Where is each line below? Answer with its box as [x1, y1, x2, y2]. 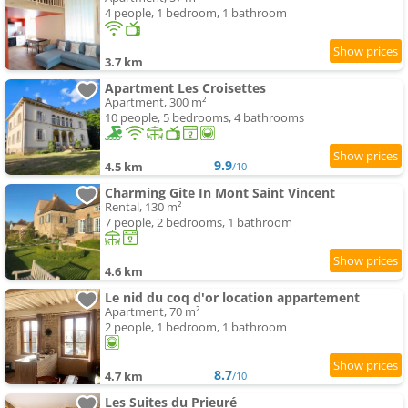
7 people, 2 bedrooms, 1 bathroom [105, 214, 292, 231]
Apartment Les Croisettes [105, 79, 266, 97]
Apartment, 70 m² [105, 303, 200, 321]
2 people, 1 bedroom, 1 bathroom [105, 319, 287, 336]
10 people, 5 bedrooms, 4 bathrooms [105, 109, 304, 127]
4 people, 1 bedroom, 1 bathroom [105, 5, 287, 22]
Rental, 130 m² [105, 199, 182, 216]
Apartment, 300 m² [105, 94, 207, 111]
